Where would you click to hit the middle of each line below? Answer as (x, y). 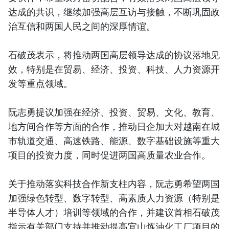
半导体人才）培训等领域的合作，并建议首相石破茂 (114, 212)
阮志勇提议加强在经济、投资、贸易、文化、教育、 (114, 112)
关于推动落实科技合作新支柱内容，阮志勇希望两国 (114, 183)
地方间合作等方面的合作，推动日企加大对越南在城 (114, 126)
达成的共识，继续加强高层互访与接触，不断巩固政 (114, 12)
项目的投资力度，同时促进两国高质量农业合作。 (109, 155)
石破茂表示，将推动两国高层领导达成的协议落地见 (114, 54)
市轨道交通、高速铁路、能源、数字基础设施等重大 (114, 140)
